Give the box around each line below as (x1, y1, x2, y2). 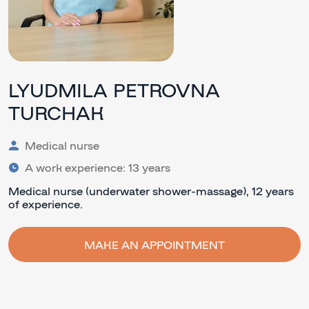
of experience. (8, 197, 83, 211)
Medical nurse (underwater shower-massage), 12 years (8, 184, 294, 198)
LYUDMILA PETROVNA (8, 78, 220, 101)
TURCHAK (8, 101, 104, 124)
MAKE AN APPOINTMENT (84, 238, 225, 252)
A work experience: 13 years (25, 161, 170, 175)
